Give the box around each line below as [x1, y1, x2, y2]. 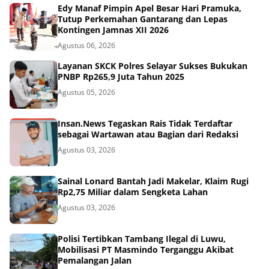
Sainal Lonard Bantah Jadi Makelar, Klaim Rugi [58, 175, 249, 187]
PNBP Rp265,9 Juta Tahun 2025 [58, 70, 184, 82]
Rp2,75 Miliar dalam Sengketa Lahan [58, 186, 208, 198]
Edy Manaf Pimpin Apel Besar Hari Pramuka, [58, 2, 241, 14]
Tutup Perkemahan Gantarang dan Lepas [58, 13, 228, 25]
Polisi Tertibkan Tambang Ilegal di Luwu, [58, 232, 226, 244]
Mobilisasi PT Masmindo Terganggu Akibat [58, 243, 234, 255]
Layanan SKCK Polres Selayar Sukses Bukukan [58, 59, 247, 71]
